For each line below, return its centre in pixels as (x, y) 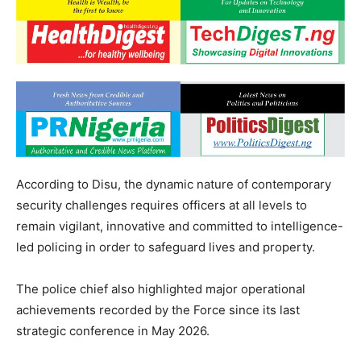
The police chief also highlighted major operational (161, 289)
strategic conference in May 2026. (113, 331)
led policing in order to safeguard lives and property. (166, 247)
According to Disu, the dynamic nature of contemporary (174, 185)
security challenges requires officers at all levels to (162, 205)
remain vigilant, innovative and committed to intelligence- (180, 226)
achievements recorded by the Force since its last (158, 310)
